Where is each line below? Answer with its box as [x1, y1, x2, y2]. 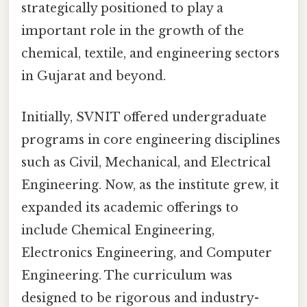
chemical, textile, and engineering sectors [21, 46, 280, 62]
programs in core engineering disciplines [21, 132, 280, 147]
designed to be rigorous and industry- [21, 290, 259, 306]
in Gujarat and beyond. [21, 69, 166, 84]
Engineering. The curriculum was [21, 267, 232, 283]
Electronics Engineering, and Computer [21, 245, 272, 260]
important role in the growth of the [21, 23, 244, 39]
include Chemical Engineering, [21, 222, 214, 238]
